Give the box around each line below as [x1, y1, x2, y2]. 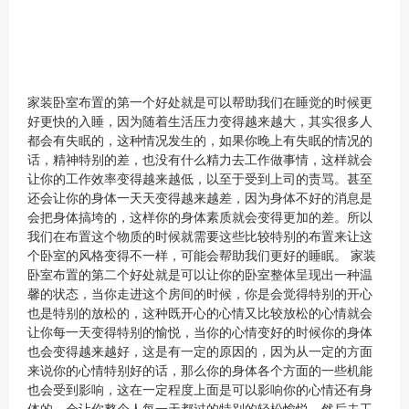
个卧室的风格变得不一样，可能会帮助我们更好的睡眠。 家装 [27, 249, 376, 263]
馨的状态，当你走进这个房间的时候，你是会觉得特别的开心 [27, 288, 372, 301]
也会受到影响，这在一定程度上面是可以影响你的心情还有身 [27, 383, 372, 397]
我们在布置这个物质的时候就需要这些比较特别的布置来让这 [27, 230, 372, 244]
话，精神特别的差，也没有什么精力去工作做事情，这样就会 [27, 153, 372, 167]
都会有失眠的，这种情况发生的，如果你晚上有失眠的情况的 [27, 134, 372, 148]
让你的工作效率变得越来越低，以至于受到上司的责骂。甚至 [27, 173, 372, 186]
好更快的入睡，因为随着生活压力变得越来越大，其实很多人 [27, 115, 372, 129]
